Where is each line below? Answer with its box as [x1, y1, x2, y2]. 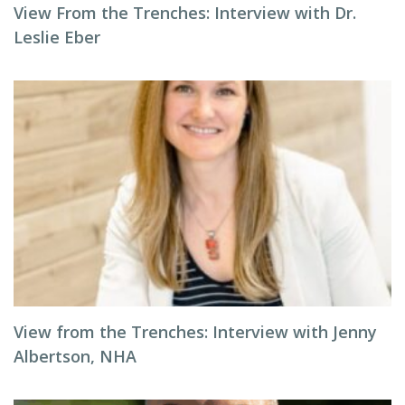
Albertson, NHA [14, 345, 137, 367]
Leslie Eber [14, 26, 100, 48]
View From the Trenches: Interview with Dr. [14, 2, 356, 24]
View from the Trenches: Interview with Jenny [14, 321, 377, 343]
